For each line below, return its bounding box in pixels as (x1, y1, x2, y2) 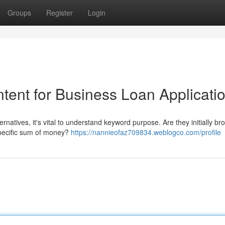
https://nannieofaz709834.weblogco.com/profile (71, 127, 221, 137)
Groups (8, 8, 31, 18)
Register (46, 8, 73, 18)
